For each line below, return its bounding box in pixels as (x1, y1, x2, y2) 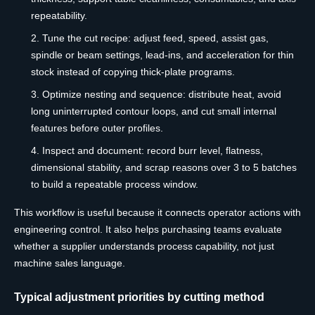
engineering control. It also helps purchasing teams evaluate (14, 224, 282, 236)
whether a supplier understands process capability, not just (14, 240, 274, 252)
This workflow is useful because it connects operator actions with (14, 207, 301, 219)
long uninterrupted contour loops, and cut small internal (31, 105, 276, 117)
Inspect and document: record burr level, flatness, (42, 145, 263, 157)
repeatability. (31, 10, 87, 22)
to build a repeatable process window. (31, 179, 198, 191)
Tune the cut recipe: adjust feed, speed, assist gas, (42, 32, 269, 44)
